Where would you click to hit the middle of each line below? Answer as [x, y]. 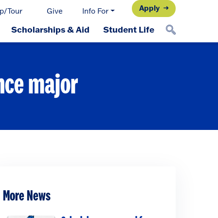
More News [27, 196]
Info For [96, 11]
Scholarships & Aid [51, 29]
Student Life [129, 29]
